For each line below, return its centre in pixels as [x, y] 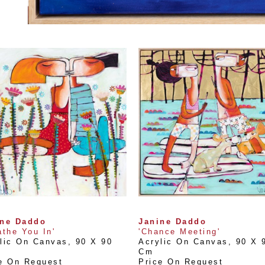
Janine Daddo [172, 222]
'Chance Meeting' [179, 232]
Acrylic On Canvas [183, 242]
